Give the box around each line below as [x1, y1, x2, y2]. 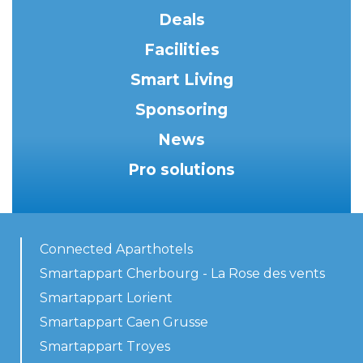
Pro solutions [128, 160, 235, 180]
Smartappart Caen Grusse [40, 314, 208, 331]
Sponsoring [135, 100, 228, 120]
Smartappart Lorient [40, 290, 173, 306]
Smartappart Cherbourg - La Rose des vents [40, 266, 325, 282]
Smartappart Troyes [40, 339, 170, 355]
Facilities [143, 41, 220, 60]
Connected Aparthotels [40, 241, 193, 258]
